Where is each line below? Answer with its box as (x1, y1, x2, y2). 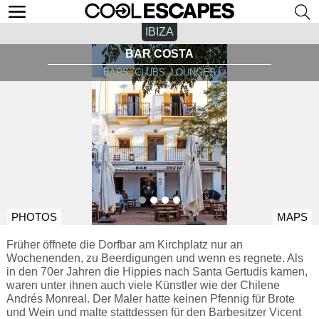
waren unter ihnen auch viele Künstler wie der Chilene (6, 278, 280, 291)
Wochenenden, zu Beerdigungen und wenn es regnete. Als (6, 251, 303, 264)
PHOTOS (11, 211, 57, 223)
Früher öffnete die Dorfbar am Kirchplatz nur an (6, 238, 243, 251)
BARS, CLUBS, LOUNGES (103, 67, 216, 78)
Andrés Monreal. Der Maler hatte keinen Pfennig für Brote (6, 292, 295, 305)
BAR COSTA (125, 48, 194, 60)
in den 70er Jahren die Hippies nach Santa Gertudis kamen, (6, 265, 308, 278)
